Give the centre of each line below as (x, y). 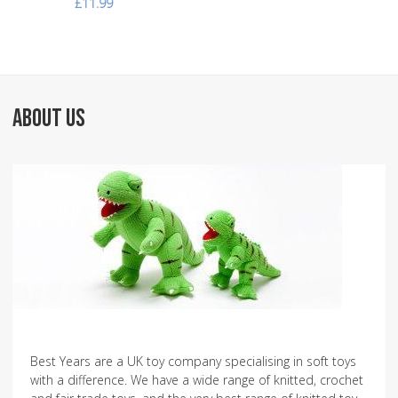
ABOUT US (49, 118)
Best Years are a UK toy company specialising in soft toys (193, 361)
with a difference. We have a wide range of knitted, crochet (197, 379)
